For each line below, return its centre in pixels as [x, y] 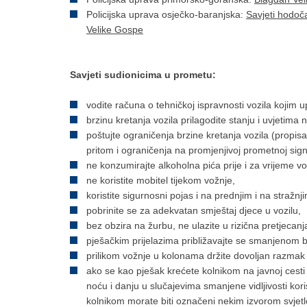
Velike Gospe [115, 30]
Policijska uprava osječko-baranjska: [166, 15]
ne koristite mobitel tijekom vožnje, [161, 181]
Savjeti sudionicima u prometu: [143, 75]
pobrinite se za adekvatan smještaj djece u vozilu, [194, 211]
